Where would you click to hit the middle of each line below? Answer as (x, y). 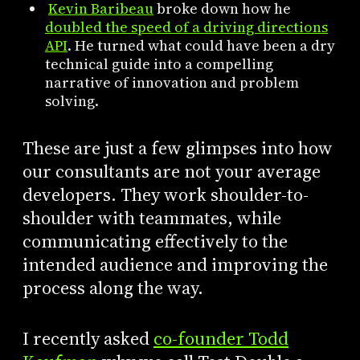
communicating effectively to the (155, 242)
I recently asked (88, 338)
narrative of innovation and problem (172, 82)
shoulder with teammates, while (151, 219)
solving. (72, 100)
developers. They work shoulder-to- (165, 195)
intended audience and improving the (175, 265)
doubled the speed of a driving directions (186, 27)
